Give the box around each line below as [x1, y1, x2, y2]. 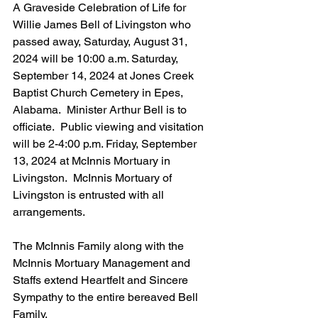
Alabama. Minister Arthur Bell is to [13, 103, 190, 116]
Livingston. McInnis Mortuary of [13, 171, 175, 185]
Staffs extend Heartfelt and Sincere [13, 273, 191, 287]
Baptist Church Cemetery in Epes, [13, 86, 186, 99]
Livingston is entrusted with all [13, 188, 167, 202]
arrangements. [13, 205, 85, 219]
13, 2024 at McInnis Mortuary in [13, 154, 173, 168]
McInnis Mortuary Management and [13, 256, 193, 270]
